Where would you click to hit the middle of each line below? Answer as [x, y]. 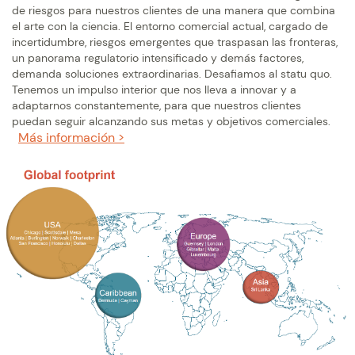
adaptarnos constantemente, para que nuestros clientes [157, 106]
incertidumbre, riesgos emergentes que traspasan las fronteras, [175, 42]
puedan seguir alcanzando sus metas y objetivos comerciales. [171, 122]
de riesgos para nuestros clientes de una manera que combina [174, 11]
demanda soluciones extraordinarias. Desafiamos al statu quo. [172, 74]
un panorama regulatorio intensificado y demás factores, [158, 58]
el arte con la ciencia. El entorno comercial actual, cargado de [170, 27]
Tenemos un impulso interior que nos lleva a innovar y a [154, 90]
